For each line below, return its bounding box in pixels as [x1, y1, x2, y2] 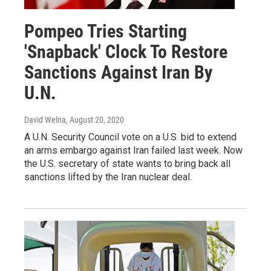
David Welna [24, 114, 66, 125]
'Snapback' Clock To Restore [24, 41, 227, 62]
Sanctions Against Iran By [24, 61, 212, 83]
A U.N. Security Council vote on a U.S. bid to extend [24, 131, 237, 143]
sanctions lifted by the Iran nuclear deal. [24, 171, 192, 183]
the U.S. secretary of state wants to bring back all [24, 157, 230, 169]
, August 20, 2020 [66, 114, 124, 125]
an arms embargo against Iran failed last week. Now [24, 144, 243, 156]
